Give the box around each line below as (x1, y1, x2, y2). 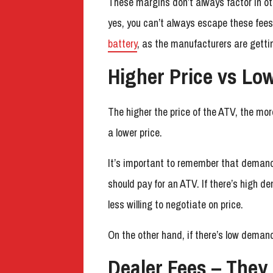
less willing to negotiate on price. (108, 196, 243, 212)
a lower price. (108, 124, 162, 140)
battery (108, 35, 137, 51)
